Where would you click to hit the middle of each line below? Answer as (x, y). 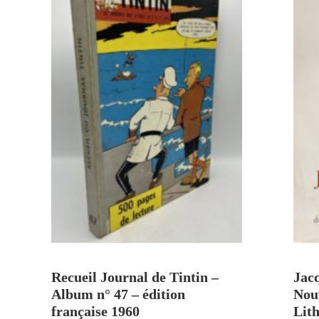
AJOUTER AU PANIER (147, 257)
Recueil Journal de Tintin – (135, 277)
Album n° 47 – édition (118, 294)
